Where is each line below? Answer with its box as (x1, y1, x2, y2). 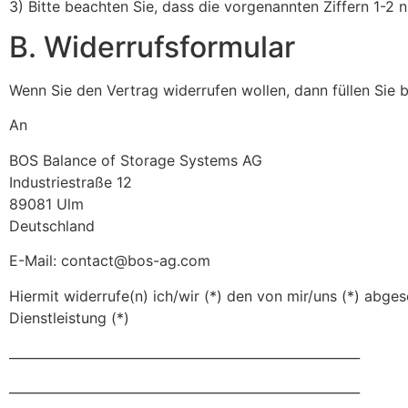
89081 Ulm (9, 194, 84, 213)
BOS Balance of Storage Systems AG (9, 150, 262, 169)
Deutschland (9, 216, 95, 235)
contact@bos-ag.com (61, 251, 210, 270)
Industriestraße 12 (9, 172, 132, 191)
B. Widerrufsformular (9, 29, 295, 66)
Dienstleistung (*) (9, 308, 129, 327)
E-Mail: (9, 251, 61, 270)
